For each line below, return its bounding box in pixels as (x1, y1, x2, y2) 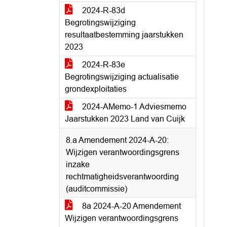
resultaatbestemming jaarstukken (65, 30, 183, 39)
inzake (66, 160, 90, 169)
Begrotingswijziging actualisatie (65, 72, 179, 81)
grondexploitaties (65, 85, 127, 93)
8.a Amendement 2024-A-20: (66, 136, 169, 144)
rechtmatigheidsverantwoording (66, 172, 179, 181)
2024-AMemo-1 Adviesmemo (80, 102, 186, 111)
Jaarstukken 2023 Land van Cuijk (65, 115, 185, 123)
